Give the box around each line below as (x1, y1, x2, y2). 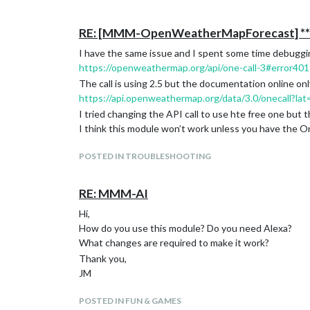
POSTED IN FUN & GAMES (79, 295, 181, 306)
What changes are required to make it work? (79, 237, 269, 248)
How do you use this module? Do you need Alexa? (79, 222, 292, 234)
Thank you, (79, 253, 127, 264)
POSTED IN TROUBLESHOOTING (79, 151, 211, 161)
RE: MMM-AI (79, 186, 148, 201)
